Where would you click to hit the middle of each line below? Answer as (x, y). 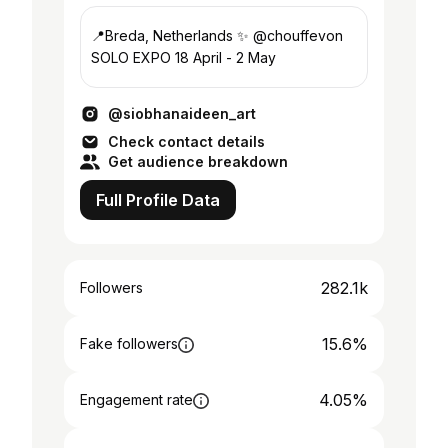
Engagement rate (136, 399)
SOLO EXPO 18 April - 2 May (183, 57)
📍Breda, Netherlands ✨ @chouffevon (217, 35)
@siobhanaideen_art (182, 113)
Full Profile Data (158, 200)
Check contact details (186, 141)
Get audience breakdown (198, 161)
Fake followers (129, 343)
